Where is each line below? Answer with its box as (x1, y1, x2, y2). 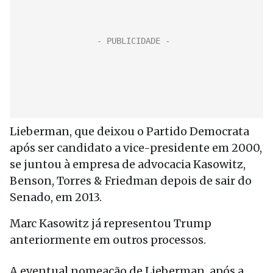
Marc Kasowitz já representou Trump (10, 216, 211, 230)
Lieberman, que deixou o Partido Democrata (10, 124, 249, 138)
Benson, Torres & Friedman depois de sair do (10, 174, 252, 188)
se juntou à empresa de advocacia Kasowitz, (10, 157, 246, 171)
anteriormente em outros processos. (10, 233, 206, 247)
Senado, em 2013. (10, 190, 102, 204)
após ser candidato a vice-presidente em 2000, (10, 141, 262, 155)
